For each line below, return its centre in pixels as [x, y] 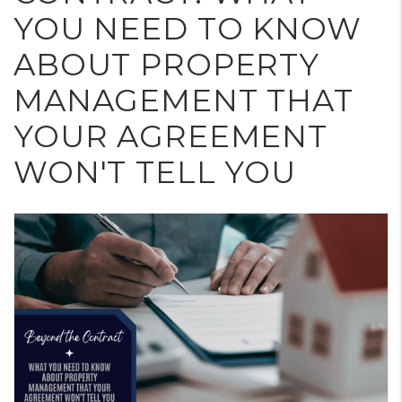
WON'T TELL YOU [155, 172]
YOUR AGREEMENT [170, 136]
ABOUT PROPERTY [166, 65]
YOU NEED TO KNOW [188, 29]
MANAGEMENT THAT [184, 100]
